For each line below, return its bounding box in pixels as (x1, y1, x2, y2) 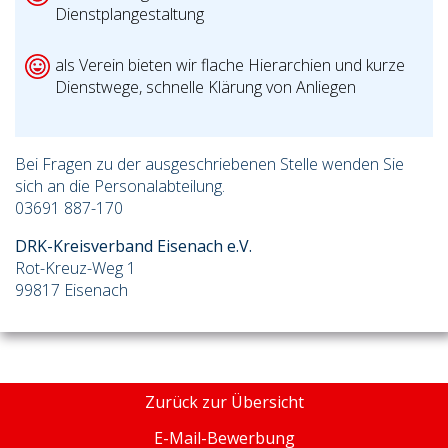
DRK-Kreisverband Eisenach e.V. (15, 235, 252, 258)
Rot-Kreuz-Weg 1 (15, 257, 136, 280)
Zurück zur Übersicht (144, 391, 304, 413)
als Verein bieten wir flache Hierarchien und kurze (55, 54, 405, 77)
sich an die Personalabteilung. (15, 175, 225, 198)
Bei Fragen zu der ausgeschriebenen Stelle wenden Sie (15, 153, 404, 176)
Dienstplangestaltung (55, 3, 204, 26)
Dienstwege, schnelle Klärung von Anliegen (55, 76, 356, 99)
